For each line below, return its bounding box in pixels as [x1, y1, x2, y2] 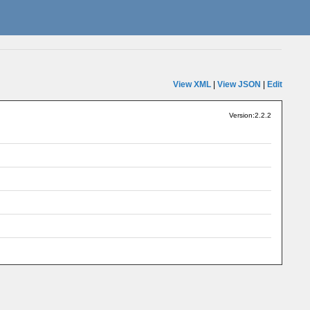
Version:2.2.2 [228, 111, 271, 119]
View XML [172, 80, 211, 89]
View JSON [217, 80, 261, 89]
